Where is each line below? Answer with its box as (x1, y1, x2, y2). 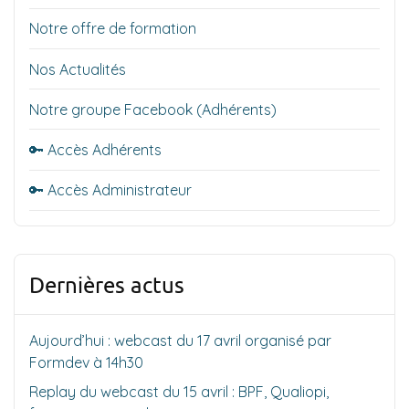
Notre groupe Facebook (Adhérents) (29, 100, 277, 119)
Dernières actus (29, 270, 184, 298)
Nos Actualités (29, 59, 126, 79)
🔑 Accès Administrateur (29, 181, 192, 200)
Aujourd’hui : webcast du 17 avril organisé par (29, 330, 331, 350)
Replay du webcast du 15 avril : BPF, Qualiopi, (29, 382, 329, 401)
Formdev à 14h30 (29, 352, 143, 372)
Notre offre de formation (29, 19, 196, 38)
